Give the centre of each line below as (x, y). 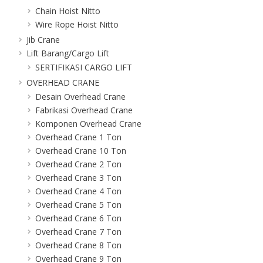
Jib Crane (43, 39)
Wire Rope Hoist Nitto (77, 24)
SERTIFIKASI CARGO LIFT (84, 67)
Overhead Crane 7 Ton (78, 231)
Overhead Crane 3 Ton (78, 177)
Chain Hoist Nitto (68, 11)
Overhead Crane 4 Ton (78, 191)
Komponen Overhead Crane (88, 123)
